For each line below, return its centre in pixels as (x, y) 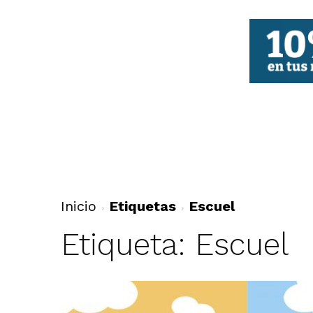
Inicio (78, 206)
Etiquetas (143, 206)
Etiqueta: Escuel (174, 245)
